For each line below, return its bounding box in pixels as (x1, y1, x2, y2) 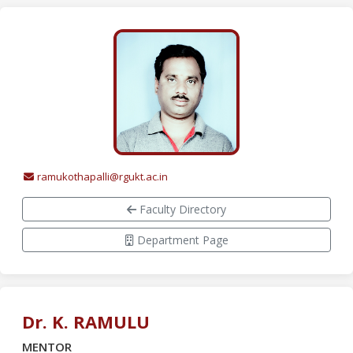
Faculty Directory (136, 202, 226, 217)
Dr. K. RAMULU (22, 310, 150, 333)
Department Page (133, 232, 229, 247)
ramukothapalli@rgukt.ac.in (35, 169, 169, 184)
